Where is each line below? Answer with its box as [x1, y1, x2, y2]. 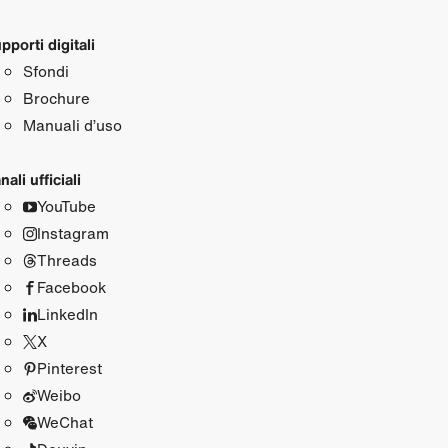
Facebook [36, 275, 107, 298]
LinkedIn [36, 302, 98, 325]
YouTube [36, 194, 96, 217]
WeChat [36, 410, 93, 433]
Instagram [36, 221, 109, 244]
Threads [36, 248, 97, 271]
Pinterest [36, 356, 102, 379]
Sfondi [22, 59, 69, 82]
